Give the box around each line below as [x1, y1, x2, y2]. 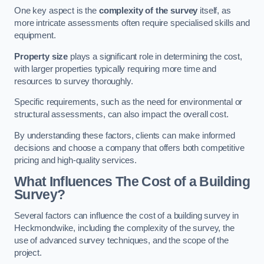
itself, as [197, 6, 231, 16]
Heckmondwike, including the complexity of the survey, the [14, 223, 235, 233]
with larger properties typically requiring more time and [14, 64, 216, 74]
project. [14, 247, 42, 258]
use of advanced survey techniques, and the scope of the [14, 235, 229, 245]
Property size [14, 51, 68, 61]
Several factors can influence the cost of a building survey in [14, 210, 239, 220]
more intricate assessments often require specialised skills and [14, 18, 250, 28]
